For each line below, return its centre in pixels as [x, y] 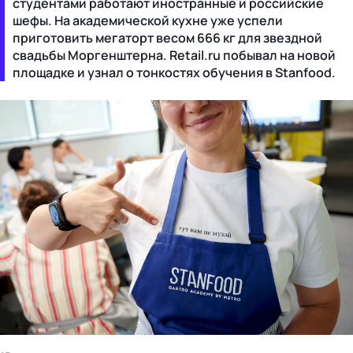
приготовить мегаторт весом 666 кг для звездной [167, 37]
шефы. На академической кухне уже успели [148, 20]
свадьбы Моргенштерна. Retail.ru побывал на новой [174, 55]
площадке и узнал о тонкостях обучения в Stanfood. [174, 72]
